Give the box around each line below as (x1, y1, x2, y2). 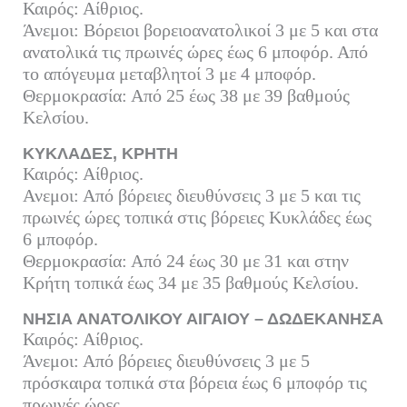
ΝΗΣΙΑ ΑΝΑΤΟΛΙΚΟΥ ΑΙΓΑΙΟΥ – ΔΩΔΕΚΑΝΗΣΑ (22, 309, 383, 328)
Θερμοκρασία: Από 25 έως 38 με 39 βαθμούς (22, 84, 350, 105)
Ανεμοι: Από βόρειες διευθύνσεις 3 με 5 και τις (22, 184, 361, 205)
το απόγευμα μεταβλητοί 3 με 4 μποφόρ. (22, 63, 316, 84)
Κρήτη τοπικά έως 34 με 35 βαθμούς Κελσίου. (22, 272, 359, 293)
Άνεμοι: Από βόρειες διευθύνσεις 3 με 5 (22, 350, 310, 371)
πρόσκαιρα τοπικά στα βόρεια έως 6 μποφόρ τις (22, 372, 367, 392)
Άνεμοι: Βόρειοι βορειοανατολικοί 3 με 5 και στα (22, 19, 378, 40)
